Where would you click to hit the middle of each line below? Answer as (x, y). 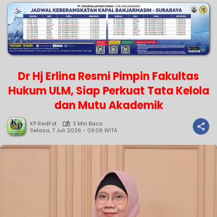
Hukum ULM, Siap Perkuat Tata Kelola (108, 91)
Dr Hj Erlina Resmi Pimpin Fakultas (108, 77)
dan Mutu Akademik (108, 106)
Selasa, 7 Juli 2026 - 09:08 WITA (74, 130)
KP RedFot (43, 124)
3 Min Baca (88, 124)
